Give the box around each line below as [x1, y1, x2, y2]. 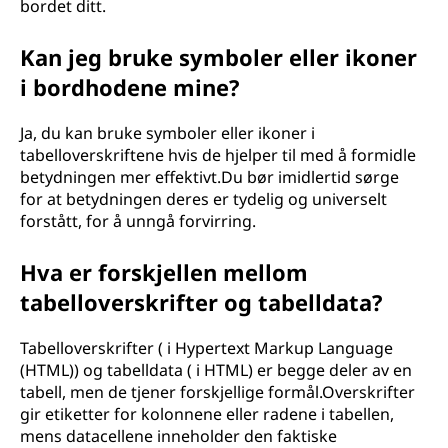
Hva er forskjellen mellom [20, 257, 308, 287]
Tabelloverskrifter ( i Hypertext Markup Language [20, 337, 393, 359]
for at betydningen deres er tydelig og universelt [20, 188, 387, 210]
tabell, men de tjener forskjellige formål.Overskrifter [20, 381, 415, 403]
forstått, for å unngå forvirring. [20, 210, 256, 232]
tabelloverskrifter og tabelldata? [20, 287, 383, 317]
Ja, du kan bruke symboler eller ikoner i [20, 122, 315, 144]
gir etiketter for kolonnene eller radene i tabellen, [20, 403, 394, 425]
